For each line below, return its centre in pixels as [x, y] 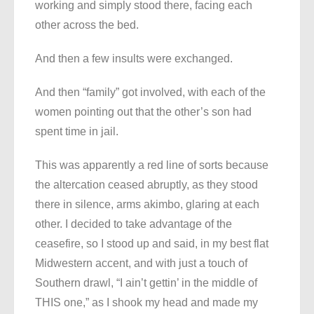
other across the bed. [87, 25]
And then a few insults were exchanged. [134, 59]
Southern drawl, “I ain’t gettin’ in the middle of [146, 283]
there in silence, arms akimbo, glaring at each [147, 205]
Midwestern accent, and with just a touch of [141, 264]
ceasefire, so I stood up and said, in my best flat [152, 244]
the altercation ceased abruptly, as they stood [146, 185]
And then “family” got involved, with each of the [150, 93]
